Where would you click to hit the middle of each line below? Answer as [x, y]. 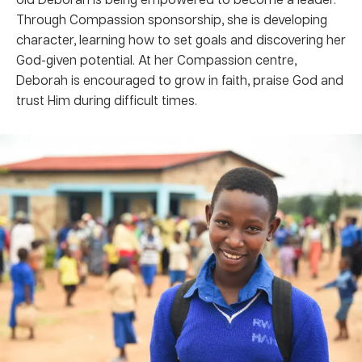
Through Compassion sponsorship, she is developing [172, 19]
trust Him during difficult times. [107, 99]
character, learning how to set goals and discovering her [181, 39]
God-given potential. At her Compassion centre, [156, 59]
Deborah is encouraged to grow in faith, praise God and [180, 79]
